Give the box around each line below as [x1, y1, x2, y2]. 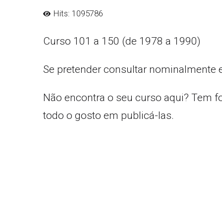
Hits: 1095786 [53, 8, 103, 18]
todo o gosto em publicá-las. [43, 110, 174, 121]
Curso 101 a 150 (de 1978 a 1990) [43, 35, 201, 47]
